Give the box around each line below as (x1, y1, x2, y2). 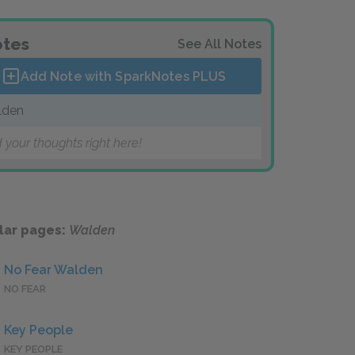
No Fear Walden (4, 262, 103, 278)
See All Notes (177, 36, 261, 52)
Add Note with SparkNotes (20, 68, 193, 84)
